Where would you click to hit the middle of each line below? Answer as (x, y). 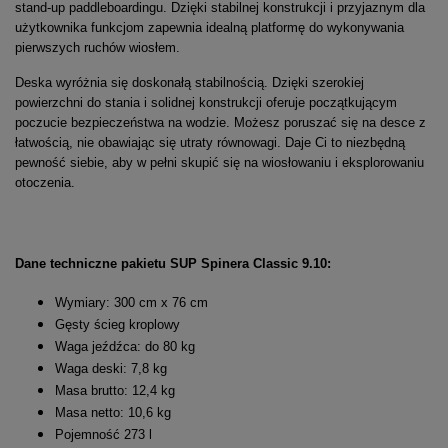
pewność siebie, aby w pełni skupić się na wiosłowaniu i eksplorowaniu (219, 162)
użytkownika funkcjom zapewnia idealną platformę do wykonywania (209, 27)
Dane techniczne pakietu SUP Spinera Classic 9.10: (173, 263)
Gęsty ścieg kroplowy (117, 325)
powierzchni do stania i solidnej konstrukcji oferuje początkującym (206, 102)
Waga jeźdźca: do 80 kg (125, 347)
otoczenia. (45, 182)
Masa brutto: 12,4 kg (131, 391)
